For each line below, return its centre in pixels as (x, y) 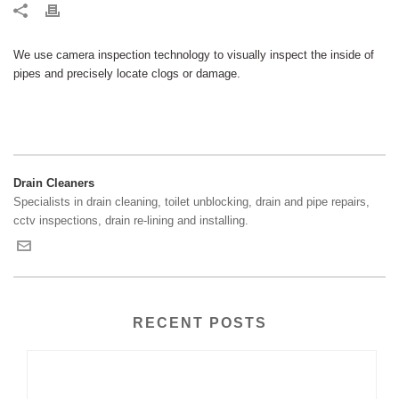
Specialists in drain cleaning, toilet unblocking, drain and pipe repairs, (191, 202)
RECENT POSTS (199, 323)
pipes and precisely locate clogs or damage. (127, 73)
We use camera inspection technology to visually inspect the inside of (194, 55)
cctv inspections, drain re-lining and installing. (131, 220)
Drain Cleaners (54, 183)
